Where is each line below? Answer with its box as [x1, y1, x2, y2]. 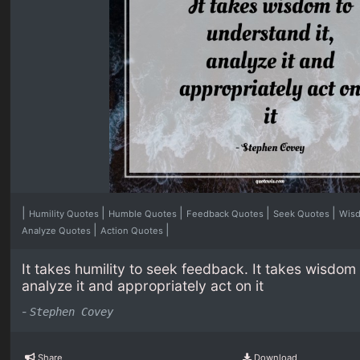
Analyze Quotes [22, 225, 94, 237]
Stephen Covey [30, 305, 114, 318]
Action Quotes [100, 225, 166, 237]
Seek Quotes [273, 208, 333, 220]
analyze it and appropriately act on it [22, 277, 264, 295]
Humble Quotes [108, 208, 180, 220]
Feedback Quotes [186, 208, 267, 220]
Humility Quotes [29, 208, 102, 220]
